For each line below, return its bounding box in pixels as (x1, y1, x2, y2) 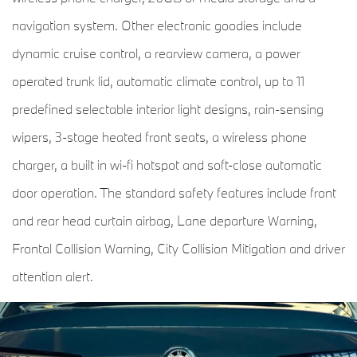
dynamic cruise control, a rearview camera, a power (12, 45, 300, 62)
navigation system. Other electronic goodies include (12, 17, 302, 34)
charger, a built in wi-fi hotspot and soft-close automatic (12, 156, 322, 174)
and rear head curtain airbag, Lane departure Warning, (12, 212, 317, 229)
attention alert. (12, 268, 93, 285)
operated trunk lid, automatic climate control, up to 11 (12, 73, 304, 90)
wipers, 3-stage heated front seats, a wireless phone (12, 128, 307, 146)
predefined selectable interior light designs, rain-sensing (12, 100, 324, 118)
